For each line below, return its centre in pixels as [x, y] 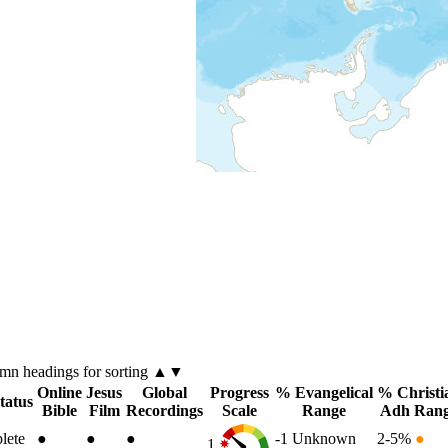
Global [164, 392]
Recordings [164, 410]
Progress [239, 392]
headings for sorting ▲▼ [103, 371]
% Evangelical [324, 392]
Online [59, 392]
